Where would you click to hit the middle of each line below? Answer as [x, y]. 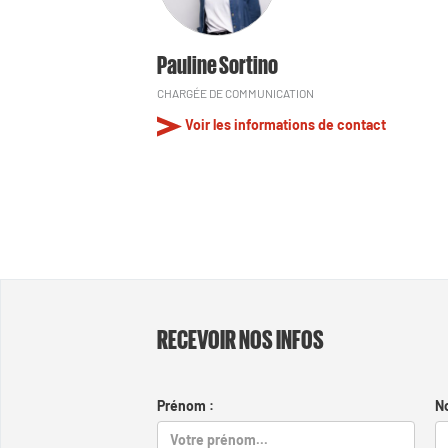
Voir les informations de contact [285, 125]
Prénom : [185, 405]
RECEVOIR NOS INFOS [240, 338]
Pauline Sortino [217, 63]
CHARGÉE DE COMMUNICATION [235, 93]
